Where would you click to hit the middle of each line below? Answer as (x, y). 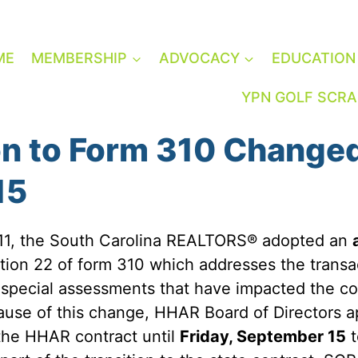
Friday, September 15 (263, 336)
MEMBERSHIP (80, 58)
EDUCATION (313, 58)
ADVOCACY (199, 58)
